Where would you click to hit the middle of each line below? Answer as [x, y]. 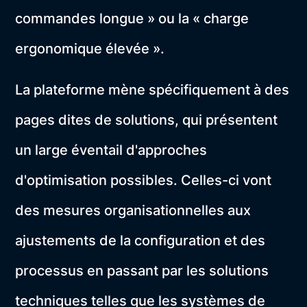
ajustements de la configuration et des [140, 241]
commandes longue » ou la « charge [132, 19]
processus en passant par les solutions [142, 271]
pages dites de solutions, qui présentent [147, 120]
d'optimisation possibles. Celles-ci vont [144, 181]
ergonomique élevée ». [90, 49]
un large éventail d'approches [111, 150]
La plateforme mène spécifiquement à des [152, 90]
